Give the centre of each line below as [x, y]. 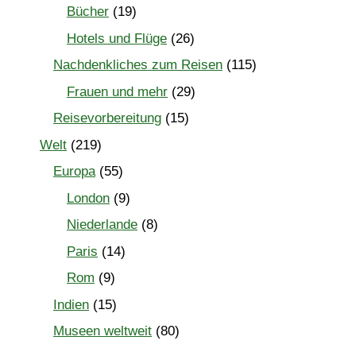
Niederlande [102, 225]
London [88, 198]
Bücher [88, 12]
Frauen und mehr [117, 91]
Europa [74, 172]
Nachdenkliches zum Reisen [138, 65]
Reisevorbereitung [107, 118]
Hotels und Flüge [117, 38]
